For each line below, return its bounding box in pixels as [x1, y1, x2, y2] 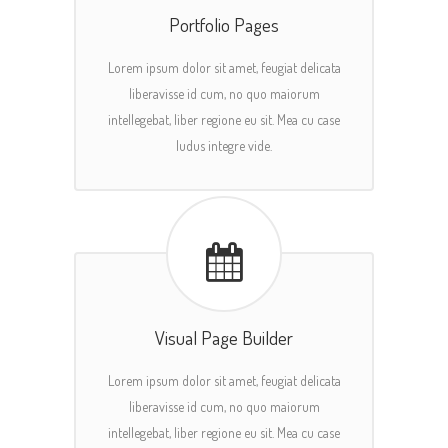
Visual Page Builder [155, 324, 293, 350]
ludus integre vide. [176, 136, 272, 154]
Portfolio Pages [169, 11, 279, 37]
